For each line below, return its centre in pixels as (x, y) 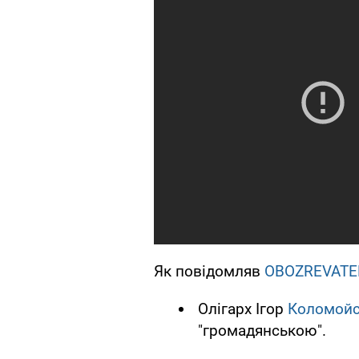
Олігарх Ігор (243, 309)
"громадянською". (262, 331)
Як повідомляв (209, 272)
